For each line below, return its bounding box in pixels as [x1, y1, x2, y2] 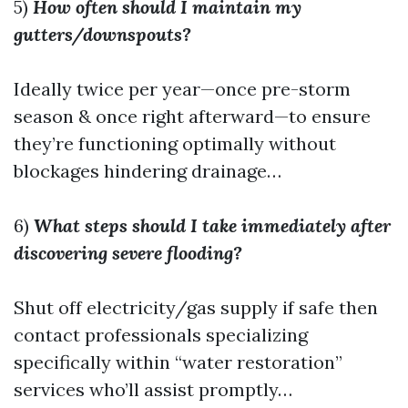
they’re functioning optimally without [14, 132, 336, 155]
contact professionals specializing [14, 323, 308, 346]
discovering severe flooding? [14, 241, 242, 264]
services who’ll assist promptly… [14, 378, 292, 401]
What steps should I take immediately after [34, 214, 391, 237]
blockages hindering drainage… [14, 159, 281, 182]
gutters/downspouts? [14, 23, 191, 46]
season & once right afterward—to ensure [14, 105, 371, 127]
